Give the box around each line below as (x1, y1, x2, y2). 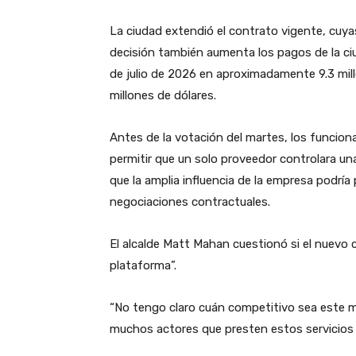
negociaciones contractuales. (110, 194, 270, 209)
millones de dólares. (110, 87, 216, 103)
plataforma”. (110, 257, 176, 273)
